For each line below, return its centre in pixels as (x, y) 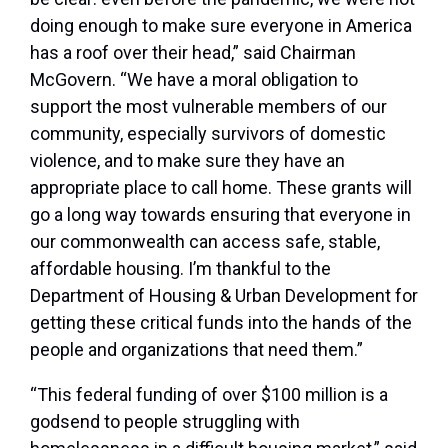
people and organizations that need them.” (196, 350)
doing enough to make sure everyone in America (221, 26)
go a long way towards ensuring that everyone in (220, 215)
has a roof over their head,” (136, 53)
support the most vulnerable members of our (208, 107)
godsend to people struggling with (165, 422)
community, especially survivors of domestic (208, 134)
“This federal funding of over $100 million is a (209, 395)
